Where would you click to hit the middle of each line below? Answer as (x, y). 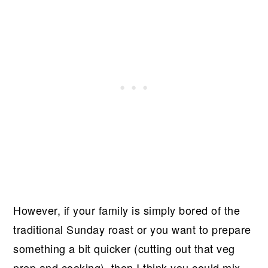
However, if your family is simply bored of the (127, 210)
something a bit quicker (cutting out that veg (124, 248)
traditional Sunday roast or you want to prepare (132, 229)
